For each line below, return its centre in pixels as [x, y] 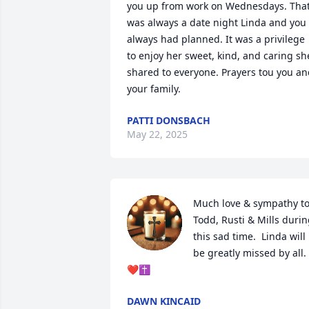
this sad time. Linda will [249, 236]
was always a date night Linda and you [217, 22]
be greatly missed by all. [250, 253]
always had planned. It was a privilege [216, 39]
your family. [154, 89]
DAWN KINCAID [164, 301]
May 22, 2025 [157, 134]
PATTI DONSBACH [169, 120]
